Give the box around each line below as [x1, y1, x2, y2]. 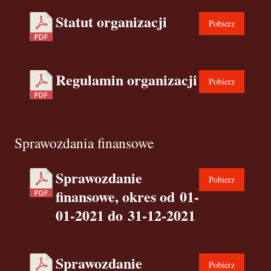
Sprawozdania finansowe [15, 133, 154, 152]
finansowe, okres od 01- [56, 186, 199, 207]
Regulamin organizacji [56, 69, 197, 90]
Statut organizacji [56, 11, 167, 32]
